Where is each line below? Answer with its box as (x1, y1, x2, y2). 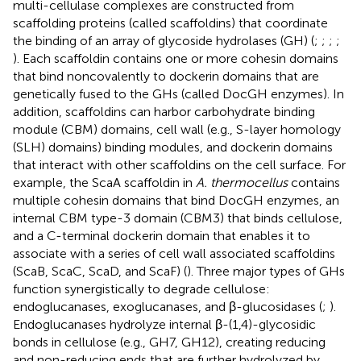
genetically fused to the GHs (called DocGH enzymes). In (13, 85, 344, 102)
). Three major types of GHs (187, 263, 345, 279)
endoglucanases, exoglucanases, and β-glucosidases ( (13, 298, 322, 314)
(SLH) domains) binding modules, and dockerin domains (13, 139, 333, 155)
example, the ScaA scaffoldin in (13, 174, 196, 190)
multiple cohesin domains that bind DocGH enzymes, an (13, 192, 339, 208)
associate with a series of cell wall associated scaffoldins (13, 245, 335, 261)
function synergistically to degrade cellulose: (13, 280, 270, 297)
